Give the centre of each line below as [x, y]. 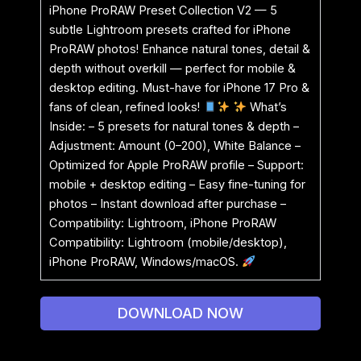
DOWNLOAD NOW [180, 313]
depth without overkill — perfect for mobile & [172, 68]
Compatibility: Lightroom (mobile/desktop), [168, 242]
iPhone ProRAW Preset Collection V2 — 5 [163, 10]
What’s [266, 107]
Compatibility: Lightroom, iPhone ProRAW [163, 223]
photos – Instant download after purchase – [168, 203]
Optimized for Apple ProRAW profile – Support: [176, 165]
